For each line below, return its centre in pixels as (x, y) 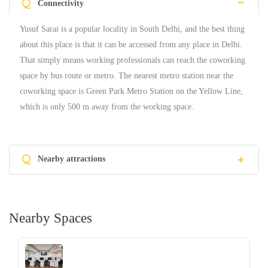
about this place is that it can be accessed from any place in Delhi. (131, 45)
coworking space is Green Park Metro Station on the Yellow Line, (131, 92)
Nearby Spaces (51, 218)
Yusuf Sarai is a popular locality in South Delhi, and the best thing (132, 29)
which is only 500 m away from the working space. (107, 107)
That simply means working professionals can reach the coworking (133, 60)
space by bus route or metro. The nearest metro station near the (127, 76)
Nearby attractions (71, 159)
